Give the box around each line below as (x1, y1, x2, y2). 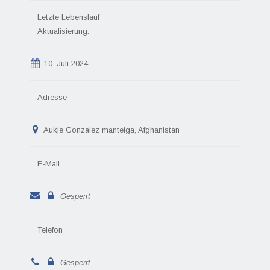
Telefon (37, 225, 63, 234)
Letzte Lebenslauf (37, 13, 99, 22)
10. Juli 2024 (44, 59, 89, 68)
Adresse (37, 93, 67, 102)
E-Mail (37, 159, 60, 168)
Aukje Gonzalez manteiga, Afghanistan (42, 125, 180, 134)
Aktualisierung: (37, 27, 89, 36)
